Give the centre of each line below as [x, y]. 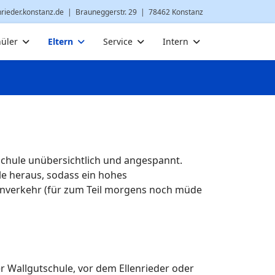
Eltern [60, 41]
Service [118, 41]
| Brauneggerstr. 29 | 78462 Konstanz [134, 12]
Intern [176, 41]
